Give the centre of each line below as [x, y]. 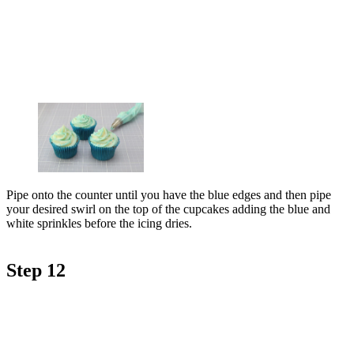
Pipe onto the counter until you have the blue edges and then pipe [169, 194]
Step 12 [36, 271]
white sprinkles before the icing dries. [99, 223]
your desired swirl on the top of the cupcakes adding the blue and [168, 209]
